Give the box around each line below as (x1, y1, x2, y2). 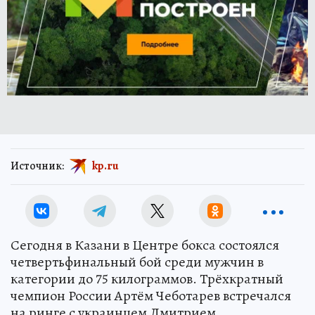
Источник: (11, 157, 64, 174)
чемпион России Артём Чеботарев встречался (11, 286, 291, 305)
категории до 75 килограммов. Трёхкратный (11, 269, 283, 288)
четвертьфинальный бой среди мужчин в (11, 252, 264, 271)
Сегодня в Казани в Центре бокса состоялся (11, 236, 279, 255)
